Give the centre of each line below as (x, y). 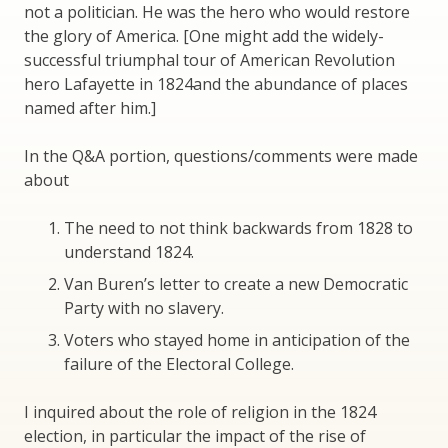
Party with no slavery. (144, 307)
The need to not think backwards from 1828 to (238, 227)
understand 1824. (129, 251)
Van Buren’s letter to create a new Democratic (236, 283)
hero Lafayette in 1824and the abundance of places (216, 83)
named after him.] (90, 107)
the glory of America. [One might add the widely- (204, 35)
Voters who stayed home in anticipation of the (237, 339)
